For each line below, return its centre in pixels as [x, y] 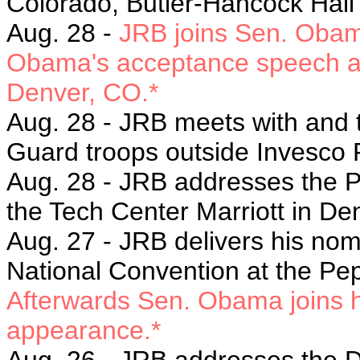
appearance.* [84, 330]
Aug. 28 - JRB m [101, 122]
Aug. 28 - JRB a [98, 182]
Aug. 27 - [63, 241]
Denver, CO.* [82, 92]
